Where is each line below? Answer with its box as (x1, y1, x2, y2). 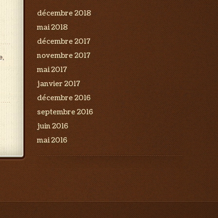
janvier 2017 (37, 79, 80, 89)
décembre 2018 (37, 9, 91, 18)
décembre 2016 (37, 93, 91, 103)
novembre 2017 (37, 51, 91, 60)
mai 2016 (37, 136, 67, 145)
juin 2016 (37, 122, 68, 131)
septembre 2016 (37, 108, 93, 117)
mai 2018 (37, 23, 68, 32)
